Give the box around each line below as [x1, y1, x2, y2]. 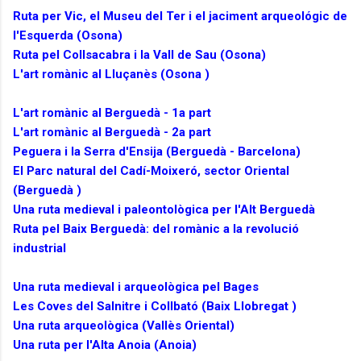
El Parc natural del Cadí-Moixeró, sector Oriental [13, 164, 289, 179]
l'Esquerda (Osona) [13, 28, 122, 44]
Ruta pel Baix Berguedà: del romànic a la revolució [13, 222, 299, 237]
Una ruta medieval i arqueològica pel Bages [13, 280, 259, 295]
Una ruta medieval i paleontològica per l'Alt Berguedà [13, 202, 315, 218]
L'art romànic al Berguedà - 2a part [13, 125, 211, 140]
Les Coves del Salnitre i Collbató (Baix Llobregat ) [13, 299, 297, 314]
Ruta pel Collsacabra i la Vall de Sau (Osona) [13, 48, 266, 63]
